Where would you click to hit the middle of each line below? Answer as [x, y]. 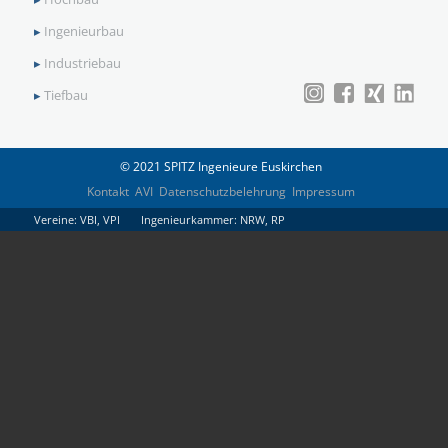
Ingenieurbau [83, 31]
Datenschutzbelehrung [223, 191]
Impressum [324, 191]
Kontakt [108, 191]
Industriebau [82, 63]
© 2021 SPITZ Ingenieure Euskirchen [221, 166]
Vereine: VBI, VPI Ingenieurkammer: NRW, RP [159, 220]
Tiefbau [65, 95]
